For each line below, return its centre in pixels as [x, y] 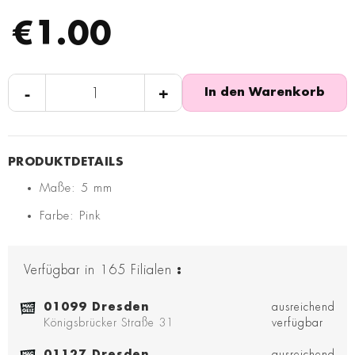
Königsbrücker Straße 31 [109, 323]
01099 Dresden [97, 307]
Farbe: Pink [70, 216]
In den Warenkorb [265, 93]
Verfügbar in [59, 271]
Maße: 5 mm [76, 189]
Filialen [151, 271]
